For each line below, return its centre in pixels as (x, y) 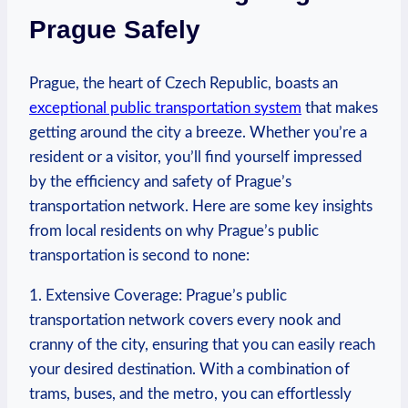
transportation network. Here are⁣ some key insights (201, 206)
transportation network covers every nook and (185, 320)
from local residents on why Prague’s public (174, 230)
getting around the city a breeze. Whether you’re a (198, 132)
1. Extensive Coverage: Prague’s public (158, 295)
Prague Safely (115, 30)
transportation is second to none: (139, 255)
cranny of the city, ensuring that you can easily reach (202, 344)
